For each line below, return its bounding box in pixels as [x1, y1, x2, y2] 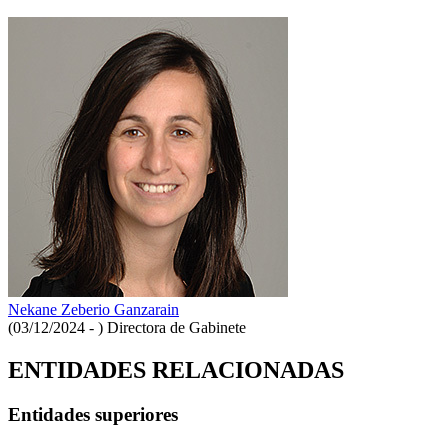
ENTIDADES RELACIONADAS [8, 356, 344, 383]
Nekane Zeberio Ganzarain [8, 300, 179, 318]
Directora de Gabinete [107, 318, 246, 336]
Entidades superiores [8, 403, 178, 425]
